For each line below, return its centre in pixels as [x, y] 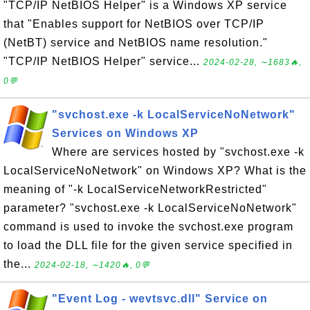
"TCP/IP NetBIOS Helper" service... [103, 61]
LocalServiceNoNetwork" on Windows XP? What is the [155, 171]
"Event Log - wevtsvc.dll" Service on [160, 299]
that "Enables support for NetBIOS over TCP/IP [134, 24]
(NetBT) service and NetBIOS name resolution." [136, 43]
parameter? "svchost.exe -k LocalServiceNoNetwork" [150, 208]
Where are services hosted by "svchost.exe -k [178, 152]
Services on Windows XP [125, 133]
